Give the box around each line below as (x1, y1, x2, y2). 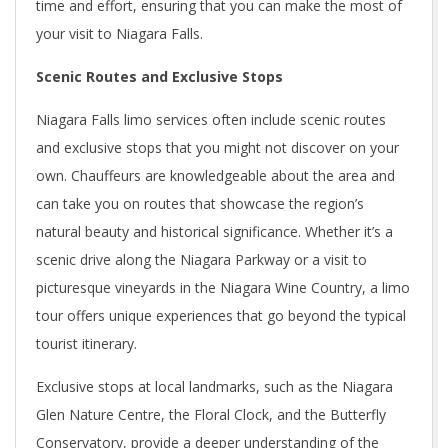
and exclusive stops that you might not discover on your (36, 137, 399, 157)
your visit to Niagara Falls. (36, 23, 203, 43)
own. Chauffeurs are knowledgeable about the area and (36, 165, 395, 185)
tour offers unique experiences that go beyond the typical (36, 305, 406, 325)
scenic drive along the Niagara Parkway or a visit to (36, 249, 367, 269)
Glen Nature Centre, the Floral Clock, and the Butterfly (36, 404, 386, 424)
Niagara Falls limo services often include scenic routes (36, 109, 386, 129)
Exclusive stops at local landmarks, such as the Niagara (36, 376, 393, 396)
